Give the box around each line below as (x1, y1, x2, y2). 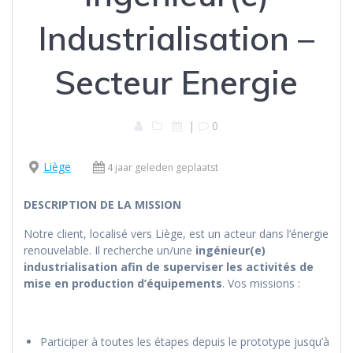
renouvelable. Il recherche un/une (24, 243, 192, 258)
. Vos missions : (222, 276, 300, 292)
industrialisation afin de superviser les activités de (24, 259, 314, 275)
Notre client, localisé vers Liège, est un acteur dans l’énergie (24, 226, 329, 242)
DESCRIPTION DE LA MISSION (24, 197, 181, 213)
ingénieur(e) (192, 243, 266, 258)
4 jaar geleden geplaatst (107, 161, 218, 175)
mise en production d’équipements (24, 276, 222, 292)
